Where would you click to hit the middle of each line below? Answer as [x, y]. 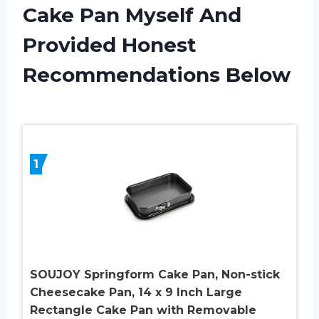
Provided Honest [110, 45]
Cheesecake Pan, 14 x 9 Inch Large [136, 292]
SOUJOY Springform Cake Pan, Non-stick [155, 274]
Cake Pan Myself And [132, 15]
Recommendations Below [157, 74]
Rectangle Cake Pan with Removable [143, 310]
